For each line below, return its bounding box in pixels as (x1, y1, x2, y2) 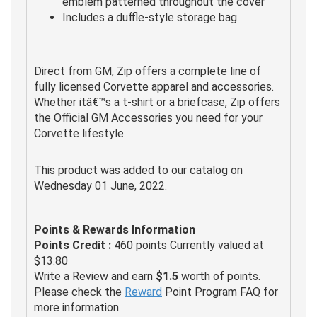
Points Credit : (34, 238, 111, 252)
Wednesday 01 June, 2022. (34, 178, 167, 192)
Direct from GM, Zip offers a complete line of (34, 64, 261, 78)
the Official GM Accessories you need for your (34, 110, 263, 125)
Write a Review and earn (34, 269, 156, 283)
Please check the (34, 284, 125, 299)
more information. (34, 300, 121, 314)
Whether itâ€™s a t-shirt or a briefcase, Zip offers (34, 95, 280, 109)
